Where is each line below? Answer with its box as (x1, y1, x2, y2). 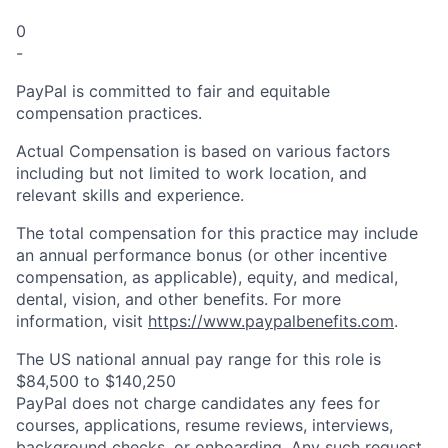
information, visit (16, 311, 148, 331)
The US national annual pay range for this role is (16, 349, 381, 369)
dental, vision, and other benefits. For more (16, 289, 341, 309)
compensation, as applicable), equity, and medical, (16, 267, 398, 287)
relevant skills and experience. (16, 185, 244, 205)
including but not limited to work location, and (16, 163, 367, 183)
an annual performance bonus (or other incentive (16, 245, 387, 265)
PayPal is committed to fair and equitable (16, 81, 330, 101)
